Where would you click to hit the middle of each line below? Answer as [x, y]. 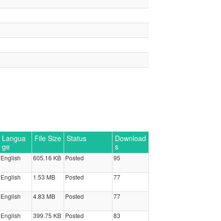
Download [130, 138]
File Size [48, 138]
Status [76, 138]
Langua [14, 138]
